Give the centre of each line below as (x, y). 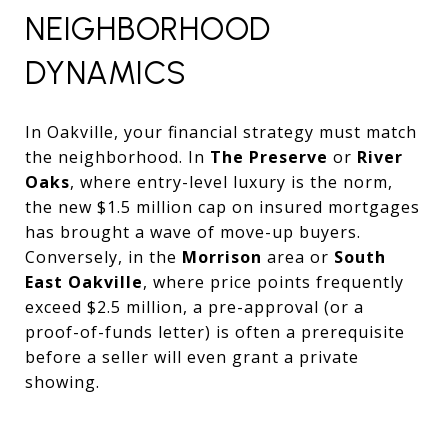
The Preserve (269, 156)
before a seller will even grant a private (192, 356)
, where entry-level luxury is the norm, (231, 181)
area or (298, 256)
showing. (62, 381)
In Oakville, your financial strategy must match (221, 131)
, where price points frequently (273, 281)
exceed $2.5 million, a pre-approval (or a (194, 306)
